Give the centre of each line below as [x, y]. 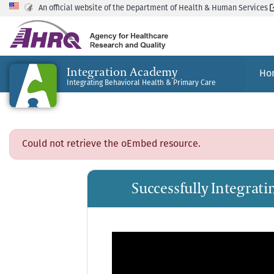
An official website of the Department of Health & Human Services [153, 8]
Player [125, 254]
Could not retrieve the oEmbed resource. [111, 144]
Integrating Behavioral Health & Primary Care [141, 83]
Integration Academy [122, 72]
